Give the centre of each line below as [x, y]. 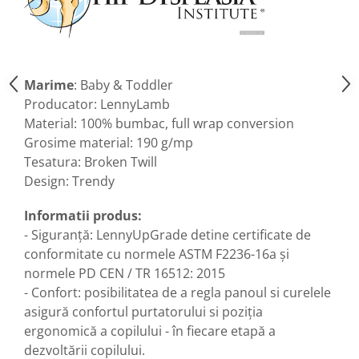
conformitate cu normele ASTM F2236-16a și [157, 254]
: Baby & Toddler [123, 85]
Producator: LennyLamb [97, 104]
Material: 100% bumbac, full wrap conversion [159, 123]
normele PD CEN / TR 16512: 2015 [125, 273]
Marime [49, 85]
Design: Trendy [69, 181]
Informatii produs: [83, 215]
